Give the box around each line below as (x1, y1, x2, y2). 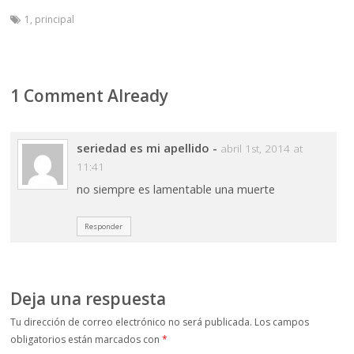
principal (35, 12, 75, 26)
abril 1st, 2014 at (220, 141, 303, 156)
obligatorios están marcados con (10, 332, 163, 346)
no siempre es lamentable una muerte (76, 182, 275, 198)
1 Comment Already (10, 84, 169, 107)
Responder (85, 220, 123, 232)
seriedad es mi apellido (76, 139, 209, 156)
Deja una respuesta (10, 288, 167, 311)
